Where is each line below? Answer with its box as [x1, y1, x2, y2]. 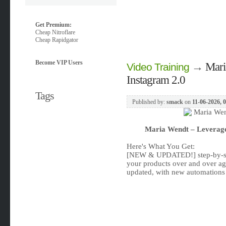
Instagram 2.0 [126, 74, 185, 86]
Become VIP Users [35, 59, 83, 66]
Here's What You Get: [126, 142, 195, 150]
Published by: [132, 98, 166, 105]
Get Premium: [35, 21, 72, 28]
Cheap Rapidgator [35, 36, 79, 43]
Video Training [126, 61, 189, 73]
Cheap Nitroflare [35, 29, 76, 36]
